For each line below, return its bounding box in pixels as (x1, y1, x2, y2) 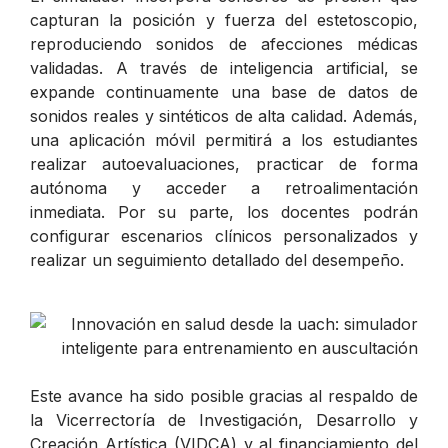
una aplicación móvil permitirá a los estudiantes (30, 129, 418, 150)
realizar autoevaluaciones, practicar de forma (30, 153, 418, 174)
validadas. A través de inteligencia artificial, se (30, 57, 418, 78)
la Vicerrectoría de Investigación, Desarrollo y (30, 409, 418, 430)
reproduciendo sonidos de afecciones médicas (30, 33, 418, 54)
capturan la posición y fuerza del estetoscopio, (30, 9, 418, 30)
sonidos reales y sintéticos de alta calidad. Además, (30, 105, 418, 126)
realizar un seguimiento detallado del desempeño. (30, 249, 404, 270)
